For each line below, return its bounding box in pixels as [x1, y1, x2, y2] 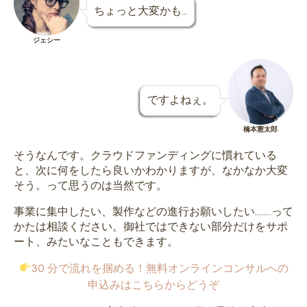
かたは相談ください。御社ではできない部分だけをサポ [14, 219, 288, 233]
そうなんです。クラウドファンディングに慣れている [14, 148, 277, 162]
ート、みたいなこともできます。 [14, 234, 178, 248]
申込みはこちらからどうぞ [88, 278, 219, 291]
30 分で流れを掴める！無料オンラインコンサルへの [31, 261, 288, 275]
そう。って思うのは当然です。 [14, 178, 167, 192]
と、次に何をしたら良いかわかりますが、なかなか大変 [14, 163, 288, 177]
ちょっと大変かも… [94, 3, 187, 17]
